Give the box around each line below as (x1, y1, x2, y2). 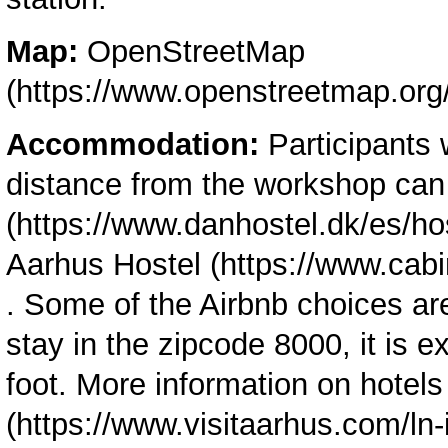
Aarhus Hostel (6, 246, 202, 282)
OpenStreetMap (87, 34, 306, 70)
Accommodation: (6, 126, 260, 162)
